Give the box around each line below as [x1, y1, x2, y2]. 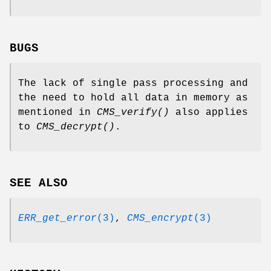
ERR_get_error [18, 212, 97, 224]
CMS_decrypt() [36, 121, 115, 132]
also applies [169, 106, 248, 118]
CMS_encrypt [127, 212, 194, 224]
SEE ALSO [10, 176, 68, 190]
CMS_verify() [97, 106, 169, 118]
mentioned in [18, 106, 97, 118]
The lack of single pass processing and [18, 77, 248, 89]
